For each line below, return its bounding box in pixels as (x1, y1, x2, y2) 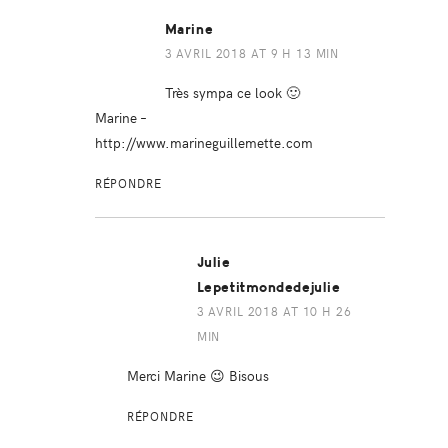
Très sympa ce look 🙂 (164, 82, 300, 103)
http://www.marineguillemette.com (94, 132, 313, 153)
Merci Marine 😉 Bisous (126, 365, 269, 386)
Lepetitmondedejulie (196, 279, 341, 297)
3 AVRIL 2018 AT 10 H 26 (196, 303, 352, 320)
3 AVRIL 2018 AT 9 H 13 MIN (164, 45, 340, 62)
